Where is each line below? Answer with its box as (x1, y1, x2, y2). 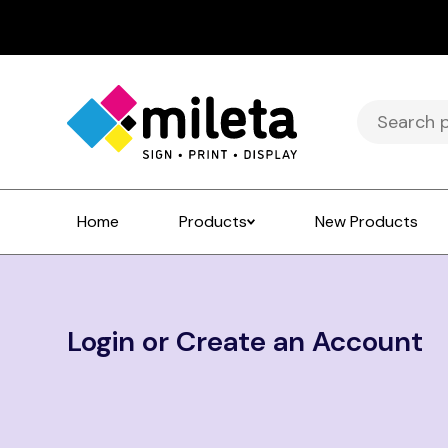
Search (356, 99, 415, 124)
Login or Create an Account (67, 323, 424, 361)
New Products (315, 211, 419, 233)
